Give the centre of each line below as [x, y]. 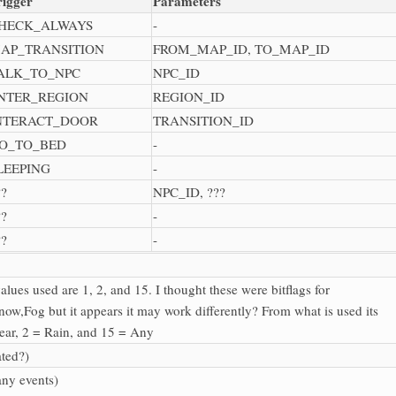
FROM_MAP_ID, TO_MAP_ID [241, 48]
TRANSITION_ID [203, 120]
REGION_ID [189, 96]
